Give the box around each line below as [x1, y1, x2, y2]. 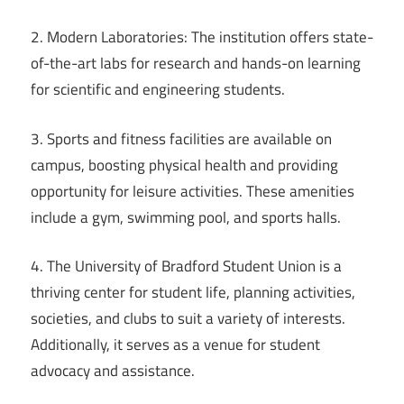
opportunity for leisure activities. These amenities [31, 179, 354, 203]
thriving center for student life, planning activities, [31, 280, 355, 305]
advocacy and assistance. [31, 359, 195, 383]
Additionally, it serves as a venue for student [31, 333, 320, 357]
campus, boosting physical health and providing [31, 152, 338, 177]
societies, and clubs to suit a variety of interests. [31, 307, 345, 331]
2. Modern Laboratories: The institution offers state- [31, 25, 373, 50]
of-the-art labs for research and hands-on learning [31, 51, 361, 76]
